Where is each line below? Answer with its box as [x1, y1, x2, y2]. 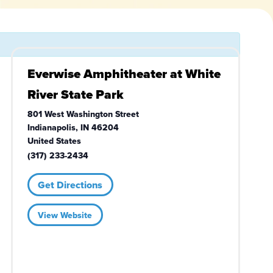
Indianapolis [27, 121, 76, 133]
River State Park [27, 84, 124, 104]
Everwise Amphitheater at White [27, 63, 221, 83]
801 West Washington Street [27, 107, 139, 120]
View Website [38, 208, 93, 221]
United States [27, 134, 81, 147]
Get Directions [38, 177, 103, 192]
